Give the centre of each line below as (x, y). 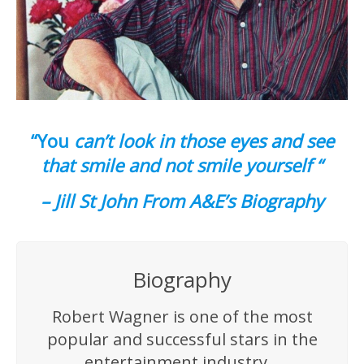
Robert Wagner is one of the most (182, 316)
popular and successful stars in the (182, 339)
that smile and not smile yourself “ (182, 165)
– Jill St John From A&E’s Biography (182, 201)
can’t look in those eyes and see (201, 141)
